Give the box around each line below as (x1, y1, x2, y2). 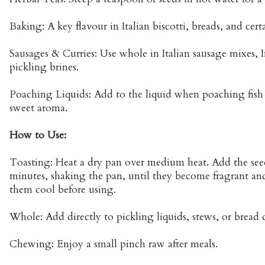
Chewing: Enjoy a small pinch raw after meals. (9, 237, 218, 251)
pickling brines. (9, 60, 79, 75)
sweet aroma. (9, 101, 67, 115)
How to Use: (9, 128, 66, 143)
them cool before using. (9, 183, 116, 197)
